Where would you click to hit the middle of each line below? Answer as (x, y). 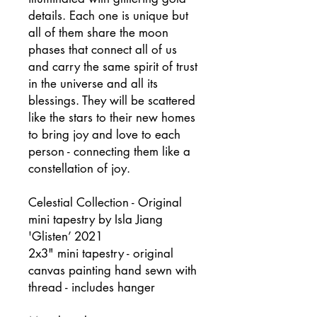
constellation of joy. (79, 168)
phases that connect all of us (103, 50)
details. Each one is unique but (108, 16)
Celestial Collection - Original (105, 202)
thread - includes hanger (92, 287)
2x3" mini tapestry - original (101, 253)
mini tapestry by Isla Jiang (96, 219)
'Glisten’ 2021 (65, 236)
